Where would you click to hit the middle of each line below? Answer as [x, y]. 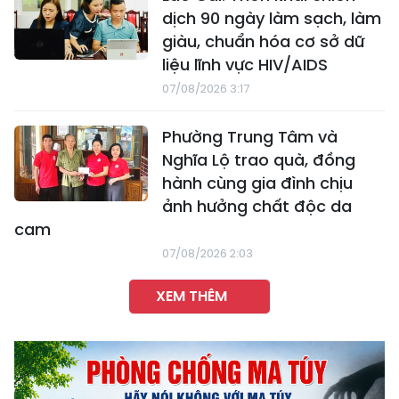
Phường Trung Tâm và [250, 137]
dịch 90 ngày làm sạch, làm [272, 19]
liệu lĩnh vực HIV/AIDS [245, 65]
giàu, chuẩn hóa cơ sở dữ [263, 42]
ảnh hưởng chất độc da [257, 207]
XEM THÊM [191, 297]
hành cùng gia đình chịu [257, 183]
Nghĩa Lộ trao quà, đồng [259, 160]
